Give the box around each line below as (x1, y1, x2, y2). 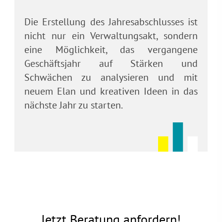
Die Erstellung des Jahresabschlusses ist (24, 15, 198, 28)
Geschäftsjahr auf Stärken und (24, 56, 198, 70)
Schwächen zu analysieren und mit (24, 70, 198, 84)
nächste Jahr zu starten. (24, 98, 123, 111)
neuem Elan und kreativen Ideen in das (24, 84, 198, 98)
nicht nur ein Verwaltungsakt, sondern (24, 29, 198, 42)
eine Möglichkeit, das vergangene (24, 43, 198, 56)
